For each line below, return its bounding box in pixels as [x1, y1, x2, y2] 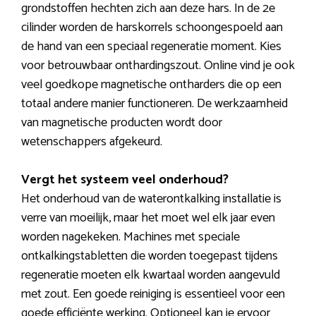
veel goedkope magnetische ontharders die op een [21, 74, 281, 96]
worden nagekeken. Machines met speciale [21, 226, 240, 248]
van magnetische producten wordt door [21, 112, 222, 134]
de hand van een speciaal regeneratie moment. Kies [21, 36, 281, 58]
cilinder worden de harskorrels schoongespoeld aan [21, 17, 283, 39]
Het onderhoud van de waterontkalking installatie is [21, 188, 281, 210]
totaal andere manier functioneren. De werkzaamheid [21, 93, 288, 115]
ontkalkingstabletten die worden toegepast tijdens [21, 245, 278, 267]
